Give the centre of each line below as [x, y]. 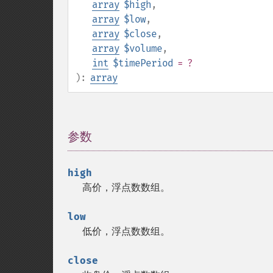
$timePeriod [143, 63]
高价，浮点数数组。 [126, 187]
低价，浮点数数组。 [126, 231]
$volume [143, 48]
